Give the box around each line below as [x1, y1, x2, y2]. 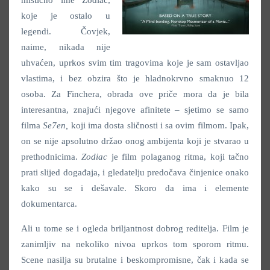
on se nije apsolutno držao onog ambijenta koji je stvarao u [21, 136, 249, 146]
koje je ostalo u [21, 11, 110, 20]
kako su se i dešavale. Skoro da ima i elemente [21, 183, 249, 193]
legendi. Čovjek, [21, 27, 110, 36]
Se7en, [43, 121, 69, 130]
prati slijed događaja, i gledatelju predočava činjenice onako [21, 168, 249, 177]
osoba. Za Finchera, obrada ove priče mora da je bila [21, 89, 249, 99]
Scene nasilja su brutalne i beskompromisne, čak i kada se [21, 255, 249, 265]
